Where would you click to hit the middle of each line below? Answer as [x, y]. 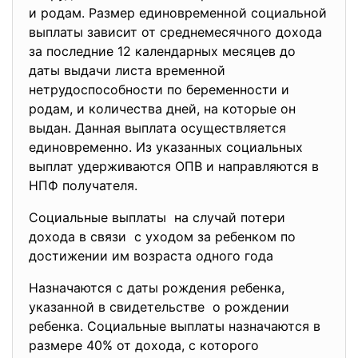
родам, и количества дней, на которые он [162, 109]
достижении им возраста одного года [153, 256]
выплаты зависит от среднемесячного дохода [175, 32]
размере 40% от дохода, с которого [144, 345]
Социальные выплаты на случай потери [157, 217]
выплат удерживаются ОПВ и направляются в [174, 166]
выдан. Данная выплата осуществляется [157, 128]
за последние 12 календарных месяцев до [162, 51]
